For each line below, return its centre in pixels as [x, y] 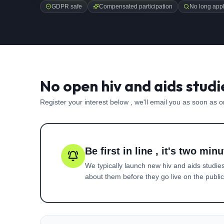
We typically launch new [124, 165]
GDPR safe [67, 6]
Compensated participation [136, 6]
